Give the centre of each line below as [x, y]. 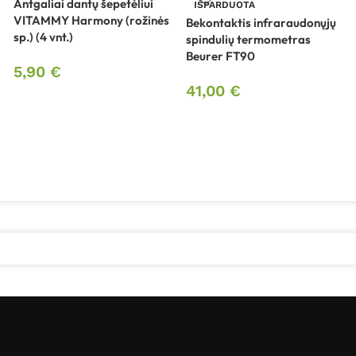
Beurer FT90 [220, 56]
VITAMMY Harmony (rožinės [91, 21]
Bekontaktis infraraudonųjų [261, 23]
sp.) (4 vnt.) [43, 37]
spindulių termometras [248, 40]
